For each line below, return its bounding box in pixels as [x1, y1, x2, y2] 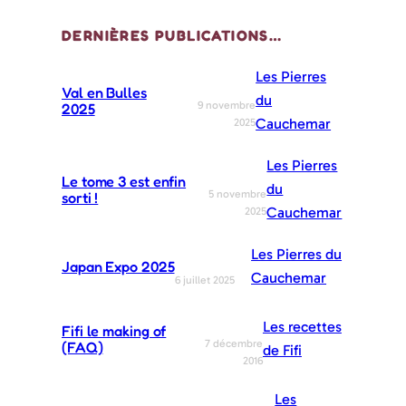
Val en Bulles [62, 82, 147, 101]
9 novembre [198, 98, 256, 111]
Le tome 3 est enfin [62, 171, 187, 190]
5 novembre [208, 187, 267, 200]
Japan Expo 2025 [62, 256, 175, 275]
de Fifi [262, 341, 302, 359]
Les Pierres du [251, 245, 343, 263]
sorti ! [62, 188, 99, 207]
